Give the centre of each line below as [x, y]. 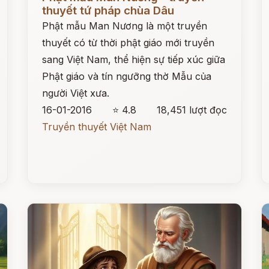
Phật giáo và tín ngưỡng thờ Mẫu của [127, 76]
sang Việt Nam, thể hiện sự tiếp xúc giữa [134, 59]
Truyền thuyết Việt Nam [97, 127]
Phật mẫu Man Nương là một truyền [125, 26]
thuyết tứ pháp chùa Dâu [108, 11]
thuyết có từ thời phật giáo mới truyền [128, 43]
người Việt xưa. [76, 93]
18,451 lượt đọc [192, 110]
